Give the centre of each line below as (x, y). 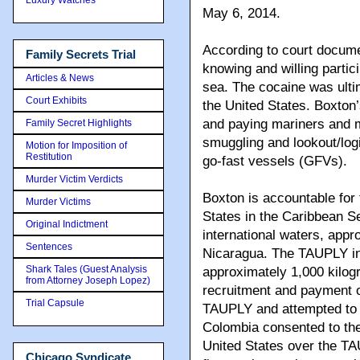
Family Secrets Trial (81, 54)
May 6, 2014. (241, 13)
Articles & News (60, 78)
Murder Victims (58, 202)
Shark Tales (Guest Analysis (86, 269)
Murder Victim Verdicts (74, 179)
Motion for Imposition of (76, 145)
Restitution (49, 157)
